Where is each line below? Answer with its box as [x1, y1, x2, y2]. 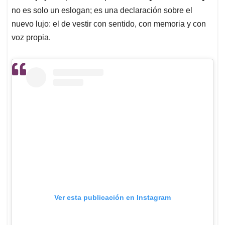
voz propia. [12, 33, 51, 42]
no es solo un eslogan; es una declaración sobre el [12, 6, 192, 15]
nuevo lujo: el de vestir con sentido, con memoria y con [12, 20, 206, 29]
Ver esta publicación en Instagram [54, 193, 171, 202]
